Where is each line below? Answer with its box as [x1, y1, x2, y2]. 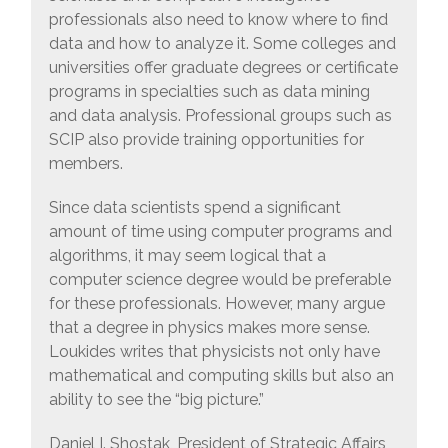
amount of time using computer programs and [48, 222, 392, 242]
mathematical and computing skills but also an [48, 366, 394, 386]
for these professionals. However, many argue [48, 294, 385, 314]
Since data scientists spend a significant [48, 198, 341, 218]
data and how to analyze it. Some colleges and [48, 34, 396, 54]
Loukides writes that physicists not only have [48, 342, 380, 362]
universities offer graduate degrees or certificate [48, 58, 398, 78]
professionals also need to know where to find [48, 10, 388, 30]
